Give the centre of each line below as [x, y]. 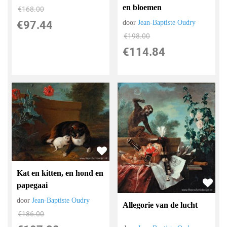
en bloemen [142, 8]
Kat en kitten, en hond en [60, 173]
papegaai [32, 185]
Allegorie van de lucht [160, 205]
